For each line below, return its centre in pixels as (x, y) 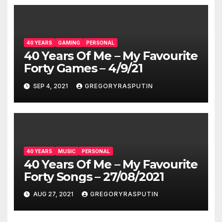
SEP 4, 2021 (50, 86)
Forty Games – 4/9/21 (83, 68)
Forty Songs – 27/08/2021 (94, 176)
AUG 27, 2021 (53, 194)
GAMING (69, 43)
